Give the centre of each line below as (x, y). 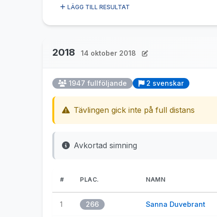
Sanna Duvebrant (176, 204)
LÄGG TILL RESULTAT (99, 7)
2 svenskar (165, 83)
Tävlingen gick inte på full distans (134, 110)
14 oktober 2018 (108, 53)
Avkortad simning (105, 145)
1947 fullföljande (98, 83)
